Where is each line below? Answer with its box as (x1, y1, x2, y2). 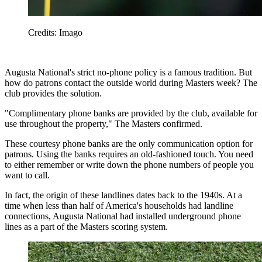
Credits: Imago (28, 27, 82, 37)
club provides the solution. (5, 88, 102, 98)
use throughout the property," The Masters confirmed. (5, 118, 202, 129)
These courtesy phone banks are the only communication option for (5, 138, 253, 149)
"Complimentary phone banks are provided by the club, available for (5, 108, 257, 118)
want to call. (5, 170, 50, 180)
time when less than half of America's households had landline (5, 200, 233, 211)
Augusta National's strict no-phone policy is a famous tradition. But (5, 67, 252, 77)
